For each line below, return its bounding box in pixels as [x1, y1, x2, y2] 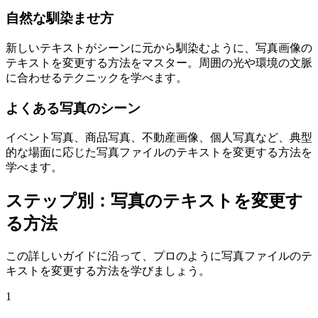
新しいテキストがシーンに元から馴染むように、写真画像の [6, 41, 312, 54]
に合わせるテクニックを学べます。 [6, 71, 187, 84]
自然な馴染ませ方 [6, 11, 114, 26]
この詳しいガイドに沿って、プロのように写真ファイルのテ [6, 250, 312, 263]
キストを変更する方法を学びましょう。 [6, 265, 210, 278]
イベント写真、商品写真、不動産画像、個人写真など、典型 [6, 131, 312, 144]
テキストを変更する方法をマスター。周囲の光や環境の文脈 [6, 56, 312, 69]
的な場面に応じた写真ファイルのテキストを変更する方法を [6, 146, 312, 159]
